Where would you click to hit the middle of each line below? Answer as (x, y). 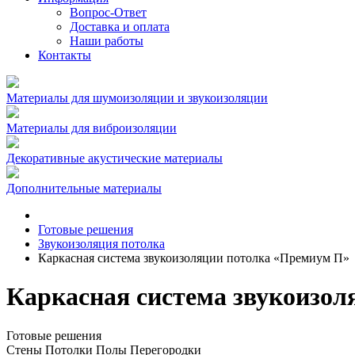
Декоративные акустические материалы (115, 158)
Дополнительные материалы (84, 188)
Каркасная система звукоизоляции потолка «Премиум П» (194, 258)
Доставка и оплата (120, 27)
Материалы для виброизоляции (92, 128)
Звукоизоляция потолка (101, 244)
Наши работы (107, 41)
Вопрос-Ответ (108, 12)
